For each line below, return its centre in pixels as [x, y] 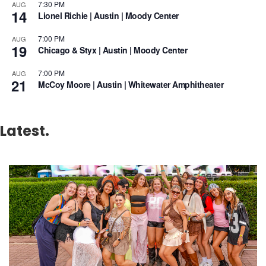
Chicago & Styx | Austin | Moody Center [113, 50]
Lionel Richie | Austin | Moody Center [108, 16]
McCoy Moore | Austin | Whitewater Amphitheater [131, 85]
